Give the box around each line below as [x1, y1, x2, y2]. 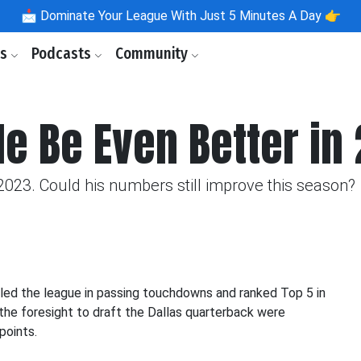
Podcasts [31, 44, 94, 63]
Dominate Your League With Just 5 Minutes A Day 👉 [36, 8, 341, 23]
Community [115, 44, 191, 63]
